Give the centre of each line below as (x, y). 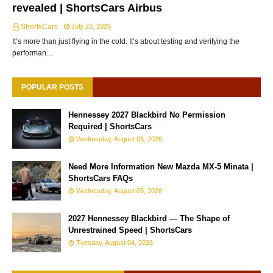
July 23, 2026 (91, 26)
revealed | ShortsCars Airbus (87, 8)
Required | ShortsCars (110, 126)
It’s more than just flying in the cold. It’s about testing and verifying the (126, 41)
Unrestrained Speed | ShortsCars (130, 230)
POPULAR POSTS (52, 87)
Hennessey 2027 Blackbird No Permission (147, 115)
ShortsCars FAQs (101, 178)
